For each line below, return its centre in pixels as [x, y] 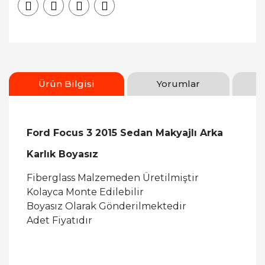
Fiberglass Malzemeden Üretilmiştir [113, 178]
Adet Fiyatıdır [59, 220]
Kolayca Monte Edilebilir [85, 192]
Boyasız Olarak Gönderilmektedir [106, 206]
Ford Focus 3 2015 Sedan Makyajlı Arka [125, 133]
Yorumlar [178, 84]
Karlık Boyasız [62, 154]
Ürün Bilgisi [67, 84]
